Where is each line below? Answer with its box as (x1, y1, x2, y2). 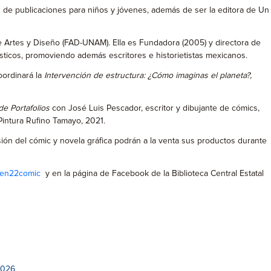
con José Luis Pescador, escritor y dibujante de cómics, (50, 104, 260, 113)
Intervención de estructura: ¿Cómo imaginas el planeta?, (44, 71, 252, 80)
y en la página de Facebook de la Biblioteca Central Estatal (41, 169, 264, 178)
